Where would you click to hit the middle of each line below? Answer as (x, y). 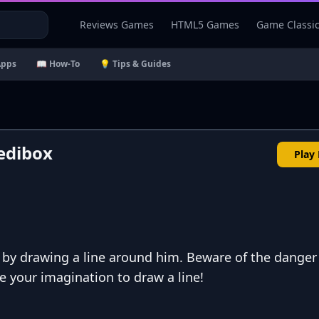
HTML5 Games (205, 25)
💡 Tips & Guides (135, 64)
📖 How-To (58, 64)
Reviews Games (117, 25)
